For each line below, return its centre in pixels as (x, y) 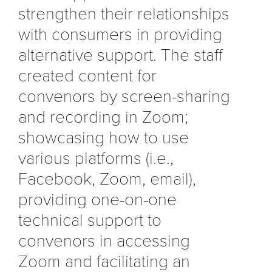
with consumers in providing (120, 34)
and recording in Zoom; (103, 117)
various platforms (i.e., (96, 158)
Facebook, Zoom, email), (107, 179)
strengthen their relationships (124, 14)
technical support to (90, 220)
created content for (87, 76)
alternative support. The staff (121, 55)
